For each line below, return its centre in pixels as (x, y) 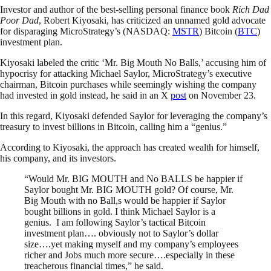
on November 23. (222, 95)
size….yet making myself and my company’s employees (131, 244)
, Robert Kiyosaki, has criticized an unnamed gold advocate (152, 20)
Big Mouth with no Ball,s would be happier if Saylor (125, 200)
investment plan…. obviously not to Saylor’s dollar (121, 233)
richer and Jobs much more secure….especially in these (129, 255)
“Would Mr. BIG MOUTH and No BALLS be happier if (133, 178)
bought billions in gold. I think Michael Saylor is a (120, 211)
